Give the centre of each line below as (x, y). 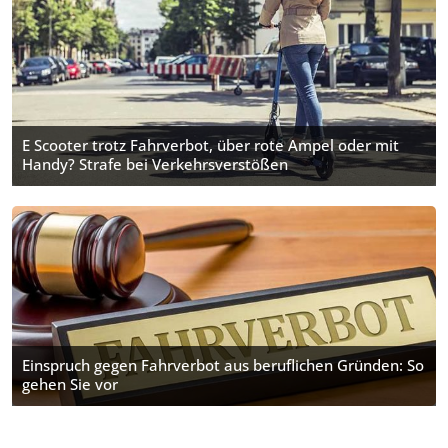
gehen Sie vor (70, 384)
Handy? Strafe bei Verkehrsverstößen (155, 164)
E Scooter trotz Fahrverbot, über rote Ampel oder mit (210, 145)
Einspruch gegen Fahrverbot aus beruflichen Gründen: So (223, 365)
